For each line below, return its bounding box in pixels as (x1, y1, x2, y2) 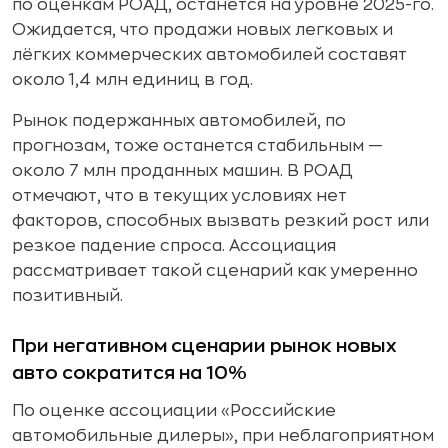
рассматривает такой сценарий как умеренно (12, 263, 418, 279)
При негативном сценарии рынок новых (12, 337, 397, 355)
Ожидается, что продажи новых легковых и (12, 22, 393, 38)
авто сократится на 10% (12, 364, 247, 382)
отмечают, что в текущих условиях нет (12, 188, 347, 204)
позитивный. (12, 288, 123, 304)
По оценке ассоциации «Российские (12, 403, 336, 419)
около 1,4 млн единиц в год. (12, 72, 253, 88)
